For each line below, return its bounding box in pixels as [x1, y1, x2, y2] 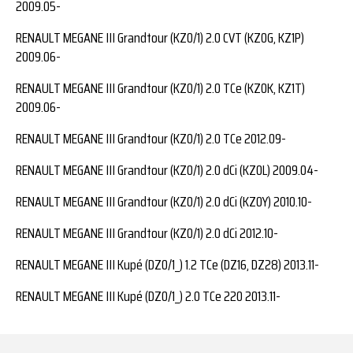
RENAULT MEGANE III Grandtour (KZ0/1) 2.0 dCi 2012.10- [16, 221, 278, 244]
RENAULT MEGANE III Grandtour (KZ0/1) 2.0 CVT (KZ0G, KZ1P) [16, 26, 304, 49]
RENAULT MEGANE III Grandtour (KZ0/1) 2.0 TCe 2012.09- [16, 127, 286, 150]
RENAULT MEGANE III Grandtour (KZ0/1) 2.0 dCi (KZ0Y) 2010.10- [16, 190, 312, 213]
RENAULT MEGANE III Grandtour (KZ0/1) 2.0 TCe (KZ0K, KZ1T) [16, 76, 305, 99]
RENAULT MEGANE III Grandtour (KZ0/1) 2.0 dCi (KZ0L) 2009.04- [16, 158, 318, 181]
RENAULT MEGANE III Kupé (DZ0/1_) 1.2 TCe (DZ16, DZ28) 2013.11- [16, 253, 319, 276]
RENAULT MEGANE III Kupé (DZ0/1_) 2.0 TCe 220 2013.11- [16, 284, 281, 307]
